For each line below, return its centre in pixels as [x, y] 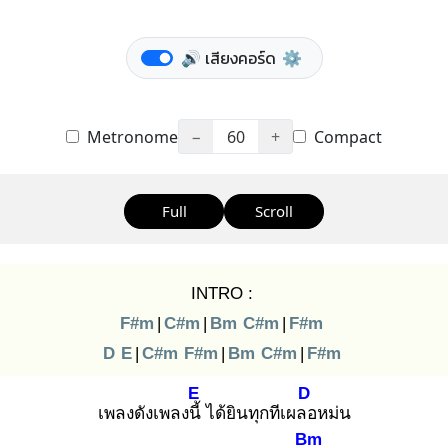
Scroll [274, 211]
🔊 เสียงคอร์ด [228, 58]
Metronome [130, 136]
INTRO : [221, 293]
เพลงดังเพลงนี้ [151, 413]
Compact [346, 136]
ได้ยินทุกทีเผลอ [261, 413]
